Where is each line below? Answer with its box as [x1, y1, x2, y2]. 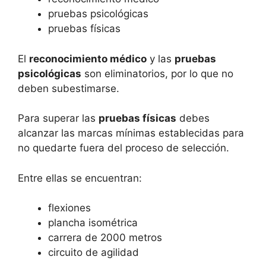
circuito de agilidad [48, 246, 139, 259]
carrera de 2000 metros [48, 232, 162, 244]
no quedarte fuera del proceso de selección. [18, 142, 229, 154]
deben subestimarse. [18, 82, 119, 94]
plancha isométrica [48, 217, 138, 229]
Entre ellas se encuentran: [18, 172, 142, 184]
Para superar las [18, 112, 99, 125]
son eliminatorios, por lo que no [81, 67, 233, 80]
